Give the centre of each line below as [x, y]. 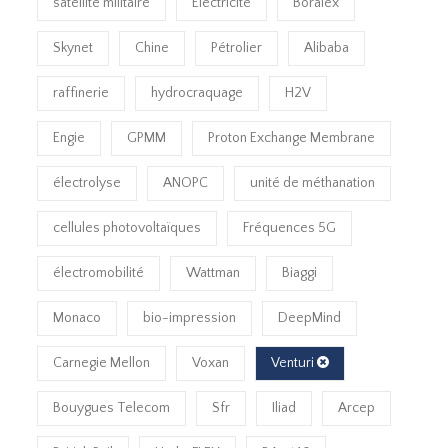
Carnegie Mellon [102, 362]
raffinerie [81, 92]
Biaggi [300, 272]
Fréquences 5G [290, 227]
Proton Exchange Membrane [292, 137]
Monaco [77, 317]
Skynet [73, 47]
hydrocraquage [197, 92]
